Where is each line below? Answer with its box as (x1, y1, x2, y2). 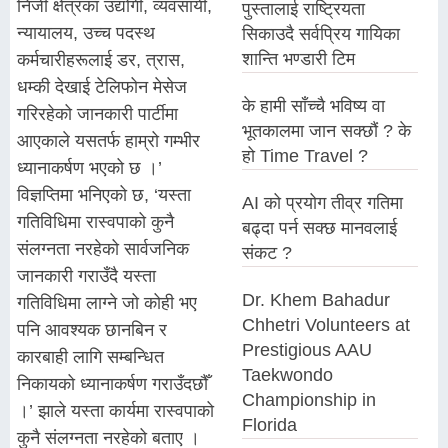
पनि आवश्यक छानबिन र (17, 319, 167, 340)
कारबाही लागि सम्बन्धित (17, 346, 164, 367)
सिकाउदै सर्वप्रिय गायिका (242, 24, 401, 44)
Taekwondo (242, 365, 334, 385)
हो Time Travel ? (242, 146, 369, 166)
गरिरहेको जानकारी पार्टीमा (17, 103, 178, 124)
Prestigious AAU (242, 340, 373, 360)
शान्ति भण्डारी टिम (242, 49, 356, 69)
